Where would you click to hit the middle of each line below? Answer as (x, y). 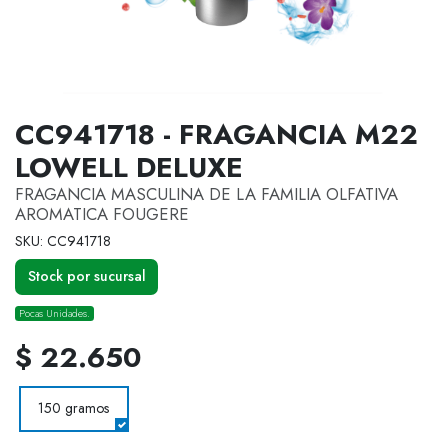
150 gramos (73, 408)
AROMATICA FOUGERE (102, 214)
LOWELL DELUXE (129, 168)
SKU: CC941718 (63, 241)
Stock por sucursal (86, 276)
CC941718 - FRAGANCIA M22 (216, 135)
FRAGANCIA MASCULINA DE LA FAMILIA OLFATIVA (206, 194)
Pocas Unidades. (55, 313)
